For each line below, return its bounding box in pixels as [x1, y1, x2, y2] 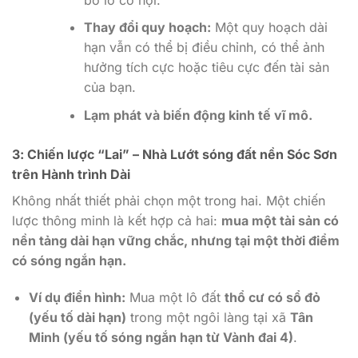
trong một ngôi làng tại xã [125, 308, 290, 325]
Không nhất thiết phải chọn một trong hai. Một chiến [12, 193, 325, 209]
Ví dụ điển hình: [28, 288, 125, 305]
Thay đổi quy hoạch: [83, 19, 211, 36]
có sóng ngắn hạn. [12, 253, 126, 269]
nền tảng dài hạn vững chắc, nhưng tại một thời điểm [12, 233, 340, 249]
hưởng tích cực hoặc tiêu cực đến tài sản [83, 59, 329, 76]
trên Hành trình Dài [12, 166, 130, 183]
